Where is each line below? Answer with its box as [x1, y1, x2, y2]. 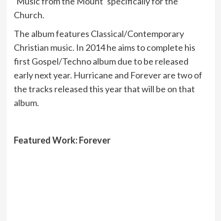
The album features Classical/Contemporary [13, 28, 184, 39]
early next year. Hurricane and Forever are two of [13, 69, 202, 80]
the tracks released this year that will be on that [13, 83, 195, 94]
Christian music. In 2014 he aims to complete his [13, 41, 195, 53]
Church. [13, 9, 44, 20]
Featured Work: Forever [13, 134, 110, 146]
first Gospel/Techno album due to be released [13, 55, 188, 67]
